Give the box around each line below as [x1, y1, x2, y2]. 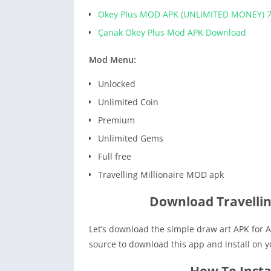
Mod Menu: [89, 54, 136, 66]
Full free [98, 151, 131, 163]
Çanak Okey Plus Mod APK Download [98, 27, 246, 39]
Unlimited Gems [98, 132, 163, 145]
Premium [98, 114, 135, 126]
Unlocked [98, 78, 135, 90]
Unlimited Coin [98, 96, 158, 108]
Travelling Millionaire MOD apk [98, 169, 224, 181]
